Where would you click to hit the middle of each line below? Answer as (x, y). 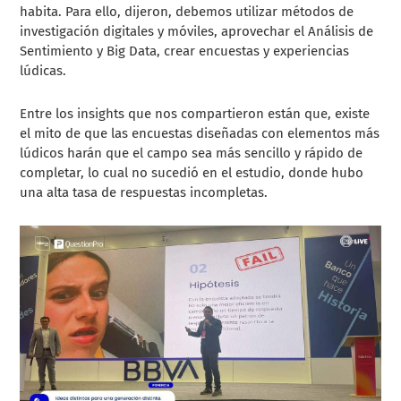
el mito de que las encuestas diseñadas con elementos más (200, 133)
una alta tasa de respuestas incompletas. (144, 192)
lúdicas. (43, 70)
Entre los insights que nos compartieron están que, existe (195, 113)
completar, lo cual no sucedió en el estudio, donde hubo (192, 172)
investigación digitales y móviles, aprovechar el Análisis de (197, 31)
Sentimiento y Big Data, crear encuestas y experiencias (185, 51)
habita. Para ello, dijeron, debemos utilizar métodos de (187, 11)
